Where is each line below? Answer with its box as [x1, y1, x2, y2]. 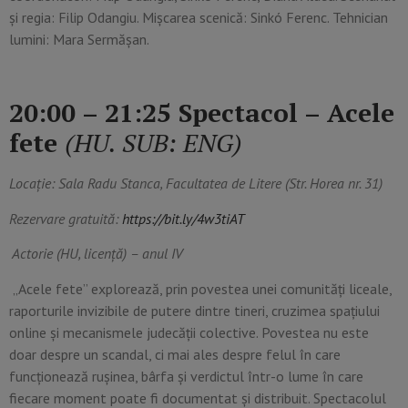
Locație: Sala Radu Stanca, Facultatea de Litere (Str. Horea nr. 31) [9, 174, 382, 193]
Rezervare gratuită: [9, 209, 122, 228]
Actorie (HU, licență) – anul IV [12, 244, 183, 263]
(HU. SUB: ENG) [65, 126, 242, 160]
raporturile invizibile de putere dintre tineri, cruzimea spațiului [9, 301, 380, 320]
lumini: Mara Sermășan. [9, 29, 149, 48]
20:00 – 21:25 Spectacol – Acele [9, 96, 394, 130]
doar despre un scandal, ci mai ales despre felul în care [9, 344, 341, 363]
